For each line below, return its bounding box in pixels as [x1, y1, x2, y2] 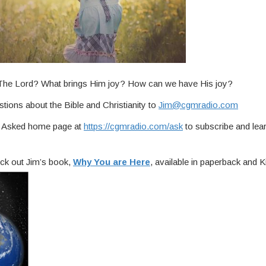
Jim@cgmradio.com [159, 99, 238, 110]
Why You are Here [73, 156, 150, 167]
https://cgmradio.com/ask [84, 121, 183, 131]
